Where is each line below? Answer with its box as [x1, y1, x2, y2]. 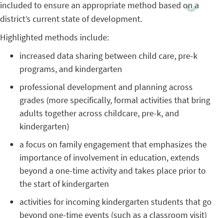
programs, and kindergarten [19, 63, 122, 75]
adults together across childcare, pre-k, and [19, 108, 179, 119]
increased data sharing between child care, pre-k [19, 50, 198, 62]
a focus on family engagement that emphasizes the [19, 139, 207, 150]
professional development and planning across [19, 81, 193, 93]
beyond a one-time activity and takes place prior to [19, 165, 206, 177]
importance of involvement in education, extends [19, 152, 200, 163]
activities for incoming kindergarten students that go [19, 196, 212, 208]
